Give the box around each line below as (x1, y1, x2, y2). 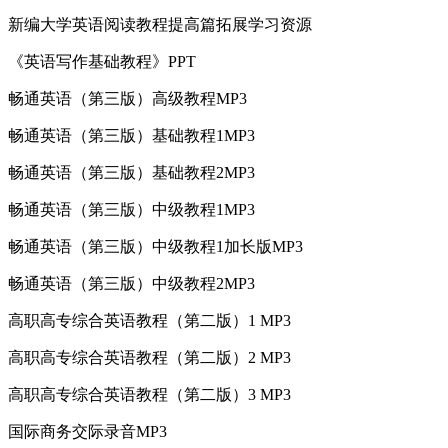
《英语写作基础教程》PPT (8, 52, 196, 70)
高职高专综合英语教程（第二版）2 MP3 (8, 348, 291, 366)
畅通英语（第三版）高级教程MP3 (8, 89, 247, 107)
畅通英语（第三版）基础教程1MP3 (8, 126, 255, 144)
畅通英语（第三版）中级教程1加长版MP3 (8, 237, 303, 255)
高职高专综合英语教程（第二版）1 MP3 (8, 311, 291, 329)
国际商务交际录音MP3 (8, 422, 167, 440)
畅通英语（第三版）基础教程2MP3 (8, 163, 255, 181)
